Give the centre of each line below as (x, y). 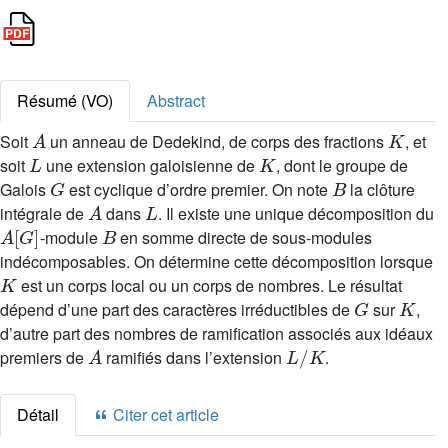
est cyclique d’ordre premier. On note (198, 189)
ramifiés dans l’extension (194, 357)
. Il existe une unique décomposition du (296, 213)
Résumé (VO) (65, 100)
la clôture (381, 189)
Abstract (176, 100)
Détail (38, 414)
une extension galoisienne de (150, 165)
